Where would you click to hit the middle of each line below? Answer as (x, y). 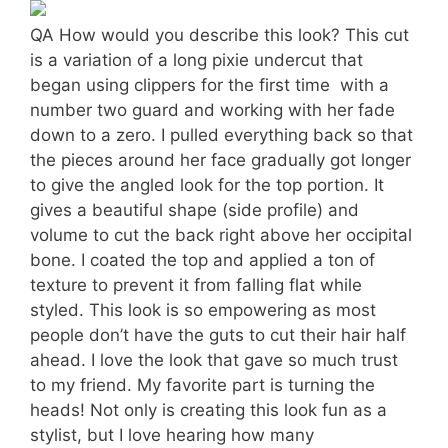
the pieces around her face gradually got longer (220, 160)
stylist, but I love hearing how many (172, 435)
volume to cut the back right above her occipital (221, 235)
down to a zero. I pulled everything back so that (221, 135)
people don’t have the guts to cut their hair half (218, 335)
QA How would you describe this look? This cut (219, 35)
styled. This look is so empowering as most (203, 310)
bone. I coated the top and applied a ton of (202, 260)
